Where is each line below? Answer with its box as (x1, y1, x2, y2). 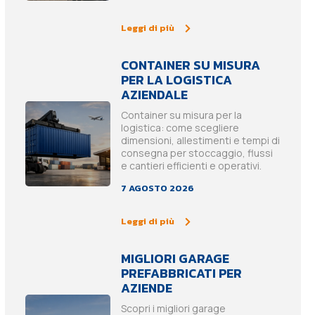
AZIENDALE (121, 85, 188, 105)
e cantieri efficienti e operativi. (121, 159, 262, 173)
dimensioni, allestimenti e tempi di (121, 134, 281, 148)
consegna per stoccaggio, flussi (121, 146, 274, 160)
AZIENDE (121, 278, 173, 298)
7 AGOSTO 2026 (121, 181, 195, 195)
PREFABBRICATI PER (121, 264, 243, 283)
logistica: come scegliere (121, 121, 240, 135)
